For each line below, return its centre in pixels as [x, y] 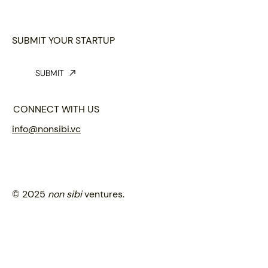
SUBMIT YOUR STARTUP [63, 40]
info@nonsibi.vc [46, 129]
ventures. [104, 194]
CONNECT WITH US [56, 109]
